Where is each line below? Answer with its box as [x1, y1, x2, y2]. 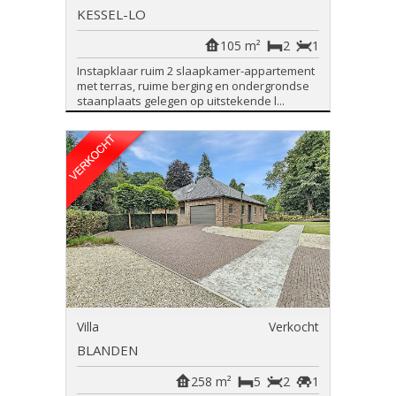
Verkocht [269, 318, 319, 335]
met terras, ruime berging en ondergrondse [77, 78, 309, 94]
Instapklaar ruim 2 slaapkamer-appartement [77, 63, 315, 79]
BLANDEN [77, 341, 138, 359]
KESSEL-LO [77, 5, 146, 23]
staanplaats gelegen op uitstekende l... [77, 93, 285, 109]
